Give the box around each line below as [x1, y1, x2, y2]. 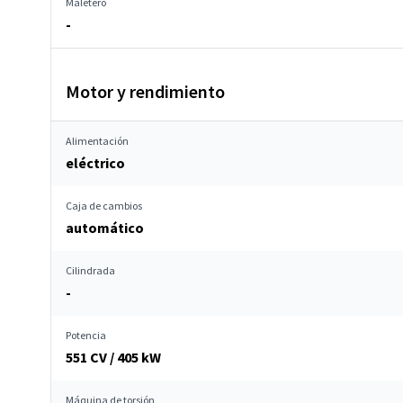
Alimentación [66, 134, 129, 148]
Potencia [66, 328, 106, 342]
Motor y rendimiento [66, 80, 225, 103]
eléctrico [66, 154, 125, 172]
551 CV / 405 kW [66, 348, 161, 366]
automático [66, 219, 144, 237]
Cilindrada [66, 264, 115, 277]
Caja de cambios [66, 199, 142, 212]
